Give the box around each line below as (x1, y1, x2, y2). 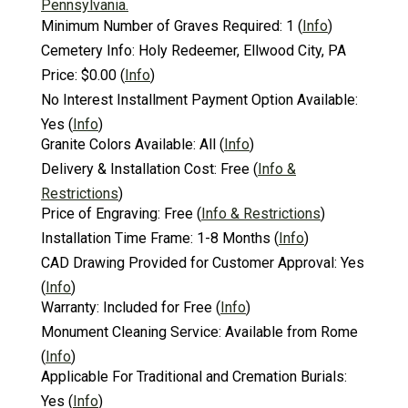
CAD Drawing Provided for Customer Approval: (41, 253, 337, 271)
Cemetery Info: (41, 41, 135, 59)
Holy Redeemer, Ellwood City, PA (138, 41, 346, 59)
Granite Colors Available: (41, 135, 196, 153)
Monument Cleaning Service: (41, 322, 221, 341)
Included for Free (103, 298, 212, 316)
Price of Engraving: (41, 204, 160, 222)
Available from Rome (225, 322, 358, 341)
